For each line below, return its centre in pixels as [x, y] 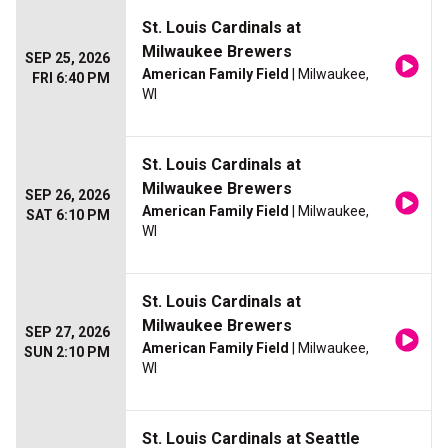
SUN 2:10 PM [67, 352]
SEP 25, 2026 [67, 58]
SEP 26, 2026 [67, 195]
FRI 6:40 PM [71, 78]
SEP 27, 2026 [67, 332]
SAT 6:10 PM [68, 215]
